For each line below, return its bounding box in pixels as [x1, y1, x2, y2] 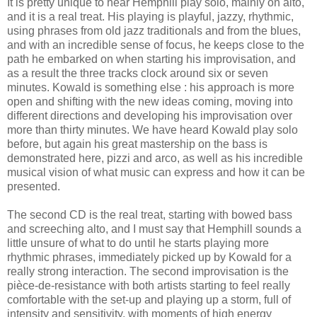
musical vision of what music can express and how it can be [7, 166, 305, 178]
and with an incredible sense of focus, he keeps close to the [7, 38, 304, 51]
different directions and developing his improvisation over [7, 109, 292, 122]
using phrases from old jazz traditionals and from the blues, [7, 24, 301, 37]
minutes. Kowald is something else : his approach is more [7, 81, 294, 93]
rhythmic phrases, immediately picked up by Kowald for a [7, 250, 292, 263]
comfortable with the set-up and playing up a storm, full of [7, 293, 291, 306]
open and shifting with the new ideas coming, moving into [7, 95, 293, 108]
